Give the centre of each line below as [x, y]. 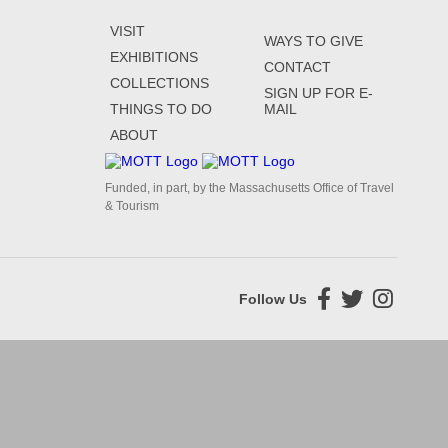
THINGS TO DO [161, 109]
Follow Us [273, 298]
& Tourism [132, 206]
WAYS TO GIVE [313, 41]
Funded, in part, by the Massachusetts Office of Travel [249, 188]
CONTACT [297, 67]
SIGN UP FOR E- [318, 93]
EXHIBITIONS [154, 57]
